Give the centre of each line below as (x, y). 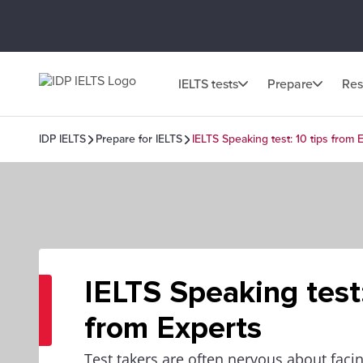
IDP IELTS (62, 139)
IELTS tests (208, 84)
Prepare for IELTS (139, 139)
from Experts (173, 328)
